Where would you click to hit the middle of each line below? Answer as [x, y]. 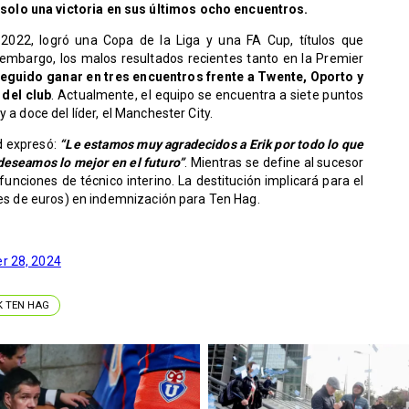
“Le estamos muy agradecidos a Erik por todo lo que [212, 144]
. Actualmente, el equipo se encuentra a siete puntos [208, 94]
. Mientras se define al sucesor [274, 162]
